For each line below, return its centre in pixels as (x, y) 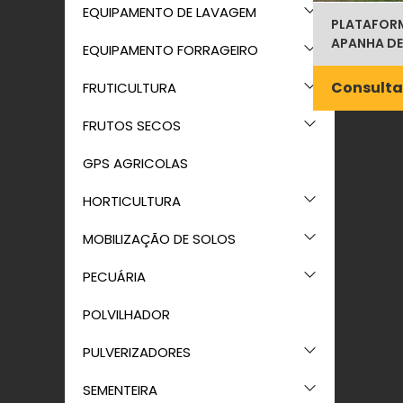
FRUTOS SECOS (132, 125)
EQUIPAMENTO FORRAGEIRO (170, 50)
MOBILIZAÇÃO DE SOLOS (159, 239)
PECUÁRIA (114, 277)
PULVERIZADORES (137, 352)
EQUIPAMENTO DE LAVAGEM (170, 12)
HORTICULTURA (132, 201)
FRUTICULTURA (130, 88)
